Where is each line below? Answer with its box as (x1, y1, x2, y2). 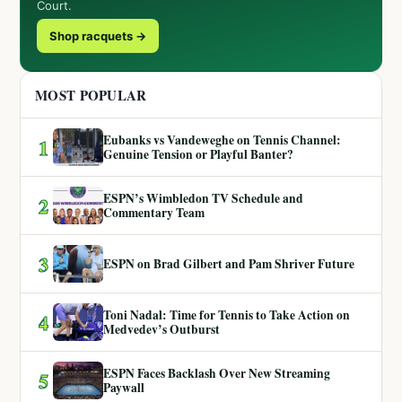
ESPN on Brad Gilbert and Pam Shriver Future (103, 255, 354, 274)
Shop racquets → (49, 29, 146, 44)
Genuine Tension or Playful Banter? (103, 145, 293, 164)
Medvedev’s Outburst (103, 320, 220, 339)
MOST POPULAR (35, 85, 147, 106)
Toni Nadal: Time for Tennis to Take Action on (103, 306, 350, 325)
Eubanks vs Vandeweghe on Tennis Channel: (103, 131, 341, 150)
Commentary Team (103, 204, 205, 223)
